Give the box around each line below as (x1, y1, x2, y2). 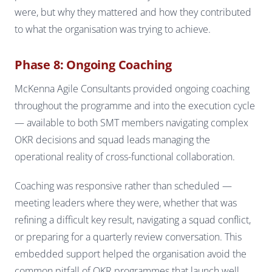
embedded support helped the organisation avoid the (15, 246, 246, 260)
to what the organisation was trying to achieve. (15, 22, 211, 36)
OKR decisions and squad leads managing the (15, 132, 210, 146)
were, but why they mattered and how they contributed (15, 5, 251, 19)
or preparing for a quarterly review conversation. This (15, 229, 242, 243)
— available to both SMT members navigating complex (15, 115, 248, 129)
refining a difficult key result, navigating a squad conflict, (15, 212, 251, 226)
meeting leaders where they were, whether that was (15, 195, 237, 209)
